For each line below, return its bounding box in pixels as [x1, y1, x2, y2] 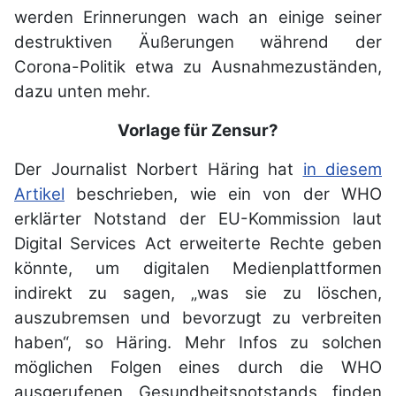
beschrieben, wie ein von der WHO [65, 184, 382, 205]
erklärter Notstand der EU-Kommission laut [14, 209, 382, 230]
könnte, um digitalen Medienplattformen [14, 258, 382, 279]
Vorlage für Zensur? [118, 120, 278, 141]
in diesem [302, 159, 382, 180]
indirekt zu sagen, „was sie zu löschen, [14, 283, 382, 304]
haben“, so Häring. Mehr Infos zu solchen [14, 332, 382, 354]
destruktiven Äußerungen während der [14, 32, 382, 53]
